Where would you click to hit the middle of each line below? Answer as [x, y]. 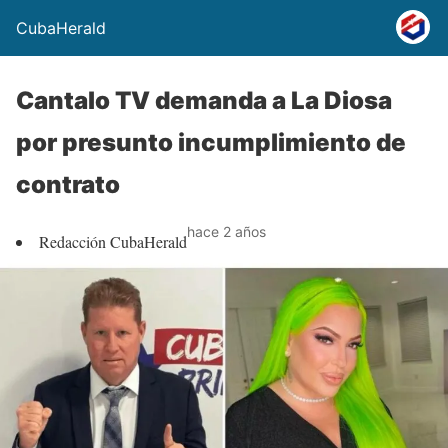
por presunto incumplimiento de [211, 142]
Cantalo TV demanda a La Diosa [204, 100]
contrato [68, 184]
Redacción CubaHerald [113, 241]
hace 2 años [226, 231]
